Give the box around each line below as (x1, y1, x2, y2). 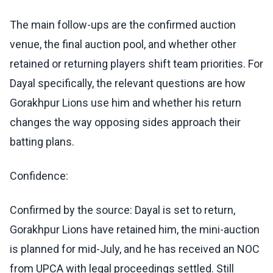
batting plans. (10, 135, 74, 149)
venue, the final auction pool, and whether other (10, 38, 236, 51)
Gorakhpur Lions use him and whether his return (10, 96, 241, 110)
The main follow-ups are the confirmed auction (10, 18, 236, 32)
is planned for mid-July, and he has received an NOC (10, 243, 260, 256)
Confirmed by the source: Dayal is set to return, (10, 204, 235, 217)
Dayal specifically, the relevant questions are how (10, 77, 246, 90)
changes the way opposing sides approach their (10, 116, 241, 129)
